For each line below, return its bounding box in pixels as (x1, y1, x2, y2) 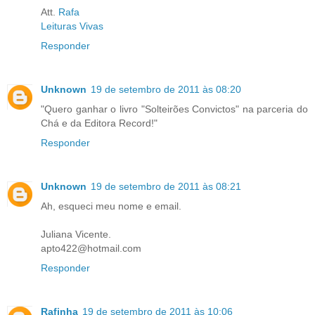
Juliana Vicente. (41, 228, 111, 240)
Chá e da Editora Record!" (41, 117, 157, 129)
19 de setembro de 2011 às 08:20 (91, 83, 241, 95)
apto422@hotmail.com (41, 242, 141, 254)
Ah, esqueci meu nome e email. (41, 200, 181, 212)
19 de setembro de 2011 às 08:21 (91, 180, 241, 192)
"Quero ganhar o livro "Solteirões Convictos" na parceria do (41, 103, 308, 115)
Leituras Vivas (41, 20, 103, 32)
